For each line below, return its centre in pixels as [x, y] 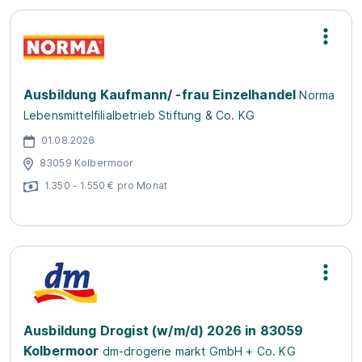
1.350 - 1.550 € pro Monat [106, 185]
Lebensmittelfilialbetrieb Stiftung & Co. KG [139, 115]
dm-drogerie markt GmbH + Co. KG [199, 351]
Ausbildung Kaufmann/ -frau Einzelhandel [160, 95]
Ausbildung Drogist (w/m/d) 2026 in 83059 [164, 330]
